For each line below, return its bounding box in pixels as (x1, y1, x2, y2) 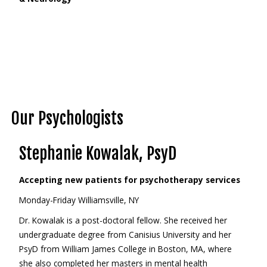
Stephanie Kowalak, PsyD (18, 143, 176, 164)
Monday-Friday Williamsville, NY (18, 194, 141, 206)
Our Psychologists (10, 108, 123, 129)
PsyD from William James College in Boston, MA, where (18, 243, 232, 254)
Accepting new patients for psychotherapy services (18, 174, 240, 185)
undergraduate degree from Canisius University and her (18, 229, 231, 240)
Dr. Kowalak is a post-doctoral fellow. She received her (18, 215, 227, 226)
